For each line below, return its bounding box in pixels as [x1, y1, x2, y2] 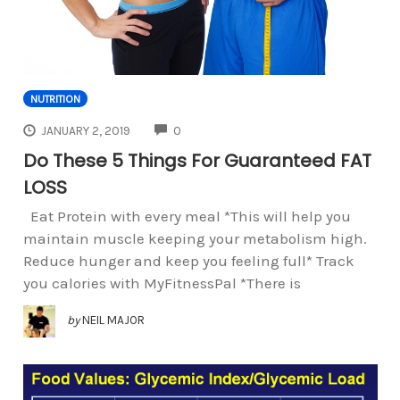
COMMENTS [180, 121, 245, 136]
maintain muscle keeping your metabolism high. [22, 229, 367, 247]
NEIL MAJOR [81, 312, 145, 327]
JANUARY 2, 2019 [41, 123, 131, 137]
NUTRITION [29, 93, 80, 106]
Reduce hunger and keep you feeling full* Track [22, 251, 354, 270]
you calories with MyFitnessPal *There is [22, 273, 301, 292]
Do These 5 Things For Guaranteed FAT [22, 147, 371, 173]
